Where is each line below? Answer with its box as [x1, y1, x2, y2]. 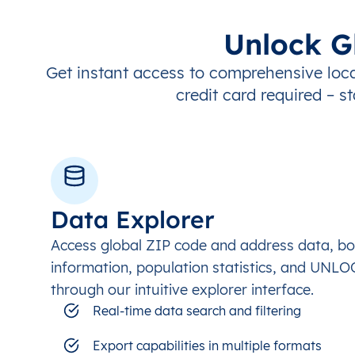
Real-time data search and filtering [93, 303, 301, 319]
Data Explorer [51, 204, 215, 235]
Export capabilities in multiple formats [93, 338, 322, 353]
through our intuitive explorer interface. [51, 281, 314, 299]
